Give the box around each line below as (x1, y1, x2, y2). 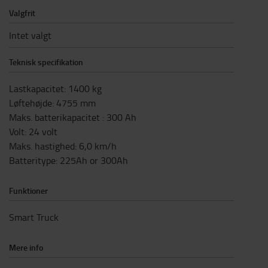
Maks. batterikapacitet (9, 110, 102, 124)
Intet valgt (9, 28, 51, 42)
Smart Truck (9, 210, 59, 224)
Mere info (9, 241, 43, 253)
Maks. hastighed (9, 139, 75, 153)
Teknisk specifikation (9, 56, 83, 68)
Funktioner (9, 184, 48, 196)
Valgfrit (9, 7, 35, 19)
